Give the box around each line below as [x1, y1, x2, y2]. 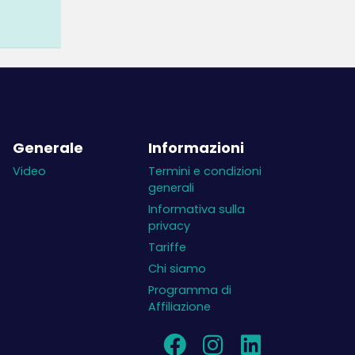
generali [148, 180, 194, 196]
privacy [148, 218, 190, 234]
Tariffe [148, 239, 186, 255]
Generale [13, 138, 83, 158]
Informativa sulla [148, 201, 245, 217]
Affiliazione [148, 299, 211, 315]
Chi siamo [148, 261, 206, 277]
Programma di [148, 282, 231, 298]
